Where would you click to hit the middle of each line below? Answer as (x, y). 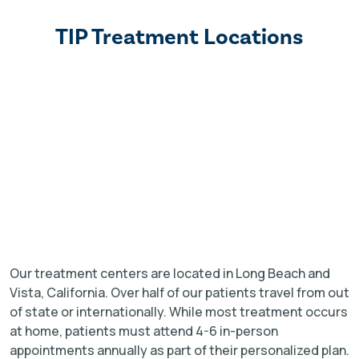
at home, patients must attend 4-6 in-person (144, 331)
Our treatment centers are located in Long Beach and (170, 274)
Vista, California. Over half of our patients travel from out (179, 293)
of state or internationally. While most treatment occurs (179, 312)
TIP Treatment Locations (179, 37)
